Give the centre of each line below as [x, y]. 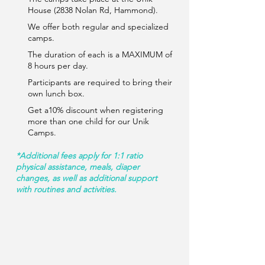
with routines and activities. [66, 189]
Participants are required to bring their [100, 82]
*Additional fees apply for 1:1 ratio [79, 156]
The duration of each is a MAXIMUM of [100, 54]
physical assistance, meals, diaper [78, 167]
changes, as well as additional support [87, 178]
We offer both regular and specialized [98, 27]
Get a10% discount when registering [96, 110]
